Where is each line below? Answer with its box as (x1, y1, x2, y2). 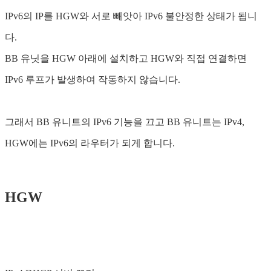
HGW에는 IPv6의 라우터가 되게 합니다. (5, 138, 175, 149)
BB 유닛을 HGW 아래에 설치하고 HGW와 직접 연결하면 (5, 53, 247, 64)
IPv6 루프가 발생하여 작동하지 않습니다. (5, 74, 180, 85)
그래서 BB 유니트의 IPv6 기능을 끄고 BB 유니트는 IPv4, (5, 117, 244, 128)
